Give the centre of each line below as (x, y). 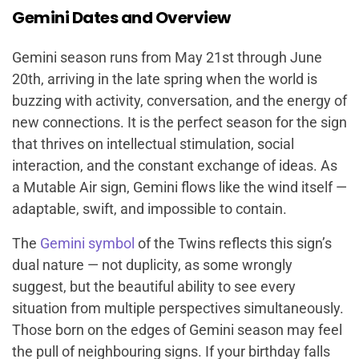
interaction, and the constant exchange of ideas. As (175, 166)
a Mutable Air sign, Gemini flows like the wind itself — (179, 188)
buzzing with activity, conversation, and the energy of (179, 101)
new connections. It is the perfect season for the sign (179, 123)
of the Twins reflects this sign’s (233, 244)
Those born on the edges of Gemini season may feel (177, 330)
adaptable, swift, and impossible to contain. (149, 209)
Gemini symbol (87, 244)
